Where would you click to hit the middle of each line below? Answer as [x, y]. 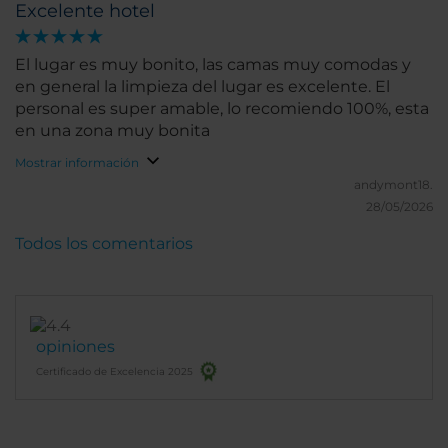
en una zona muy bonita [112, 130]
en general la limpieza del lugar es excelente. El [202, 86]
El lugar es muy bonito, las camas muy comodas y [213, 64]
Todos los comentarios [104, 243]
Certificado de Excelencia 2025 [114, 371]
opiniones [75, 346]
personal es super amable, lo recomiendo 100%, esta [222, 108]
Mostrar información [77, 162]
